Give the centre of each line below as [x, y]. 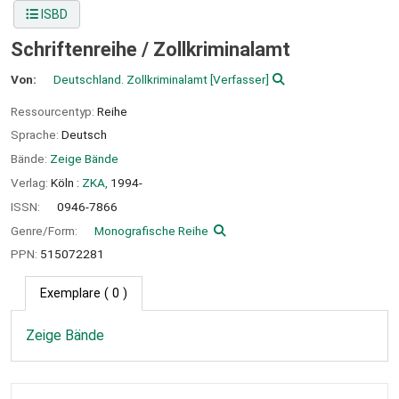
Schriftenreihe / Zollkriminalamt [151, 50]
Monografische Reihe [151, 230]
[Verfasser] [239, 79]
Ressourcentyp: [54, 111]
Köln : [65, 182]
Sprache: [36, 135]
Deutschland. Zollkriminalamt [131, 79]
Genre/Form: [45, 230]
